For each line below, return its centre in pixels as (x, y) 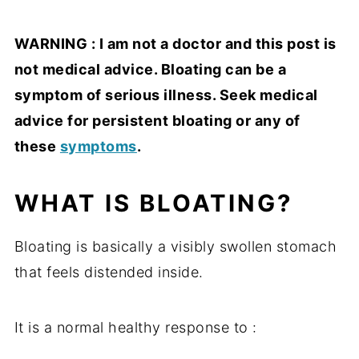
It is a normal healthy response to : (135, 327)
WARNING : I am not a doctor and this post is (175, 43)
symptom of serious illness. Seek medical (166, 95)
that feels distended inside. (109, 272)
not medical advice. (87, 69)
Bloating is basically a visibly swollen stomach (175, 246)
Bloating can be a (224, 69)
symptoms (98, 146)
